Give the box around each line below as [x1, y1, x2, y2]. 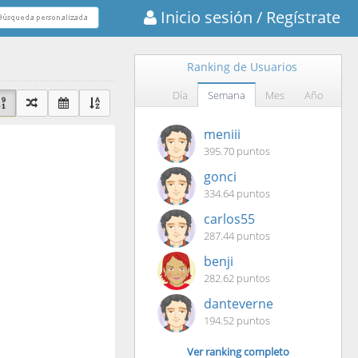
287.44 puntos [203, 229, 270, 243]
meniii [203, 125, 241, 143]
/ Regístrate [253, 6, 340, 28]
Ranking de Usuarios [186, 59, 297, 74]
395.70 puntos [203, 144, 270, 158]
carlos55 [203, 210, 255, 228]
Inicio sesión [157, 6, 253, 28]
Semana [208, 88, 245, 102]
